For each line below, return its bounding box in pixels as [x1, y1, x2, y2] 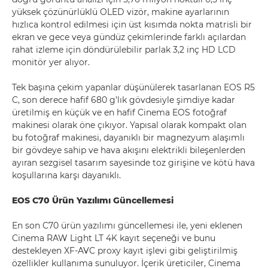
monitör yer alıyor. [12, 57, 90, 68]
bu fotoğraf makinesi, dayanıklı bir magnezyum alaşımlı [12, 132, 245, 143]
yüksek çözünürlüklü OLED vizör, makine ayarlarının [12, 7, 229, 17]
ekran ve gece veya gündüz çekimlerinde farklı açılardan [12, 32, 246, 42]
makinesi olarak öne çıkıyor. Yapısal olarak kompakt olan [12, 120, 246, 130]
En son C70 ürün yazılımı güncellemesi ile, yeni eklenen [12, 220, 242, 231]
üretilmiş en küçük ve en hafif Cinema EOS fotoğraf [12, 107, 227, 118]
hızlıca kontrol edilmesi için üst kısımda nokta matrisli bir [12, 19, 252, 30]
